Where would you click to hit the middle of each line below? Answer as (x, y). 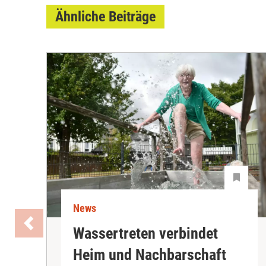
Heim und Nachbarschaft (150, 255)
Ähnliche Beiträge (105, 16)
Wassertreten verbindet (145, 234)
